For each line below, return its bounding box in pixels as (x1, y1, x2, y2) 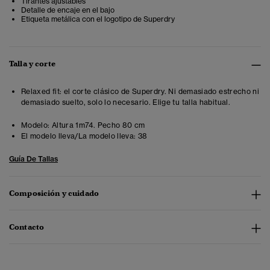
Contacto (9, 222, 45, 233)
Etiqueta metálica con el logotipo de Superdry (21, 14, 175, 24)
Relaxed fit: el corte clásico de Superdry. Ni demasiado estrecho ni (21, 87, 260, 96)
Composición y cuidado (9, 188, 99, 199)
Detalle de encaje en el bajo (21, 5, 115, 15)
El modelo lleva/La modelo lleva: (21, 131, 136, 141)
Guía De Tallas (9, 154, 58, 164)
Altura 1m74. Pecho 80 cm (49, 121, 145, 130)
